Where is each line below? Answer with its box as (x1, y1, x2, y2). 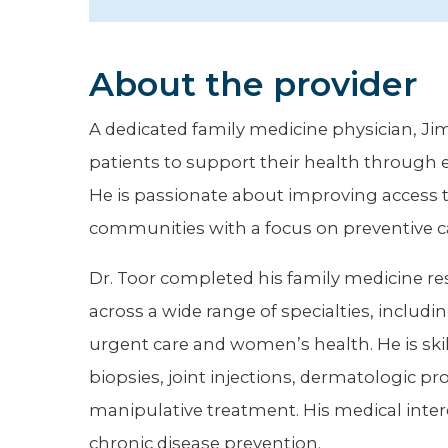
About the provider (88, 64, 417, 105)
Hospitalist (58, 16, 146, 35)
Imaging (58, 62, 125, 81)
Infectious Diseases (58, 107, 217, 126)
